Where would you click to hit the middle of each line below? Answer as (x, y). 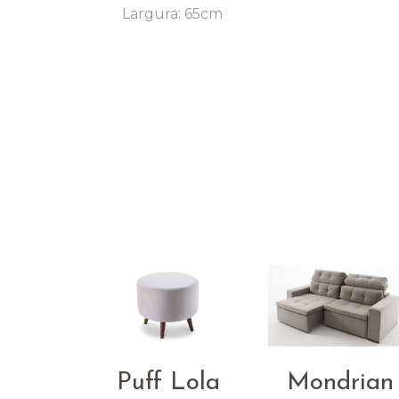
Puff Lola (169, 383)
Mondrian (341, 383)
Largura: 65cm (172, 14)
